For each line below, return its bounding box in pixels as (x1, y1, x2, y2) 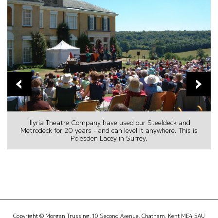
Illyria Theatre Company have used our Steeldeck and (28, 118, 190, 127)
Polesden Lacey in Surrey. (71, 134, 147, 143)
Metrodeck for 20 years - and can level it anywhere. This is (20, 126, 198, 135)
